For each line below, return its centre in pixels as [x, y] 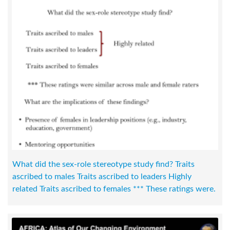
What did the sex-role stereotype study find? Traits [103, 165]
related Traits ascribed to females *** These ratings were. [114, 189]
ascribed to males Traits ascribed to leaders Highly [102, 177]
